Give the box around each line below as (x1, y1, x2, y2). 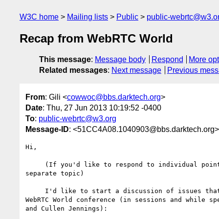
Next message (111, 66, 161, 75)
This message (39, 55, 91, 64)
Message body (95, 55, 146, 64)
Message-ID (25, 125, 69, 133)
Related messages (39, 66, 108, 75)
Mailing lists (67, 13, 108, 21)
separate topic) (25, 169, 84, 177)
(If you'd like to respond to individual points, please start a (25, 160, 45, 168)
